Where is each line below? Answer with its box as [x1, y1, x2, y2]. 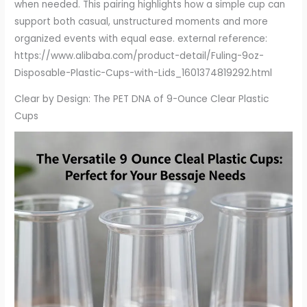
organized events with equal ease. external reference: [14, 32, 268, 45]
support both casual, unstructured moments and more [14, 14, 269, 28]
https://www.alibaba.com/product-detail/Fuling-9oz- [14, 49, 265, 62]
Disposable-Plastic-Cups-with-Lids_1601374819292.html [14, 66, 273, 79]
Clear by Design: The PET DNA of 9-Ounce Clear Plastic [14, 93, 269, 106]
